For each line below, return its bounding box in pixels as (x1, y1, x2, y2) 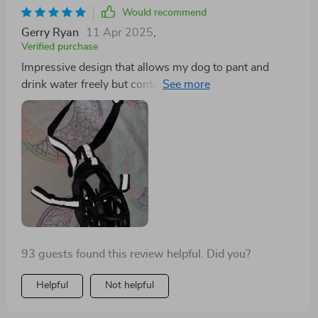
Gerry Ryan (21, 27, 79, 39)
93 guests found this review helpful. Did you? (21, 248, 251, 261)
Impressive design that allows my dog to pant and (21, 62, 269, 74)
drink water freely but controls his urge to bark (21, 79, 253, 91)
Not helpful (105, 280, 154, 291)
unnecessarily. (21, 96, 92, 108)
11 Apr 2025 (86, 27, 153, 39)
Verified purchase (21, 42, 98, 53)
